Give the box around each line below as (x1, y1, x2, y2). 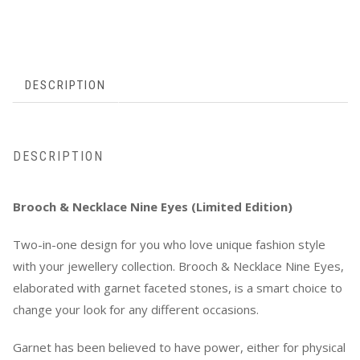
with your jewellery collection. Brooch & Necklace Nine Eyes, (13, 258, 344, 275)
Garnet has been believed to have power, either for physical (13, 339, 346, 356)
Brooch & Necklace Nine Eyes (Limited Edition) (13, 198, 292, 215)
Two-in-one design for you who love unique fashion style (13, 236, 325, 253)
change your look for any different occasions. (13, 301, 259, 318)
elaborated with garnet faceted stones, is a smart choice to (13, 280, 342, 297)
